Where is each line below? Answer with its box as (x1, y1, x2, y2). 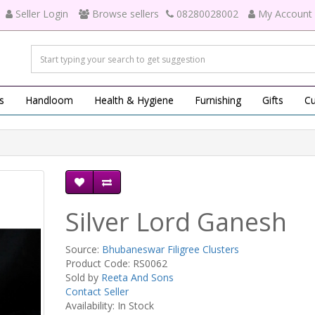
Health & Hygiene (94, 94, 174, 107)
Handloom (25, 94, 73, 107)
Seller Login (15, 7, 68, 20)
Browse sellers (92, 7, 159, 20)
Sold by (65, 271, 101, 284)
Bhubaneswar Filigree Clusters (101, 243, 239, 256)
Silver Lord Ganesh (65, 205, 287, 239)
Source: (65, 243, 102, 256)
